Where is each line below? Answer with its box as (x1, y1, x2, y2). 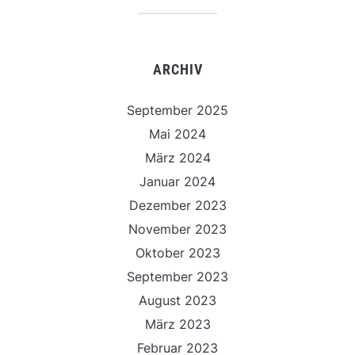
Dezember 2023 (128, 197, 227, 213)
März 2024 (144, 150, 211, 166)
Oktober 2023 (135, 245, 220, 261)
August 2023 (139, 292, 216, 308)
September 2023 (127, 269, 228, 284)
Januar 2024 (139, 174, 216, 189)
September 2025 (127, 102, 228, 118)
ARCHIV (152, 61, 203, 78)
